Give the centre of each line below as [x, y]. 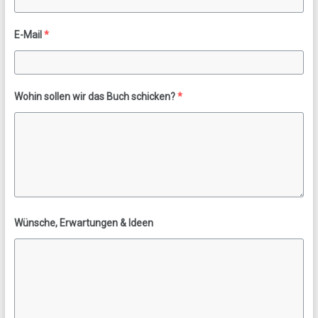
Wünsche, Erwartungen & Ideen [83, 223]
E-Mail [28, 35]
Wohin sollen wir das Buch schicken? [94, 97]
